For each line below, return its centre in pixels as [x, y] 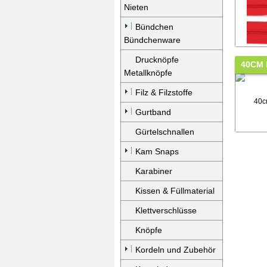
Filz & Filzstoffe [164, 92]
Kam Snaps [157, 151]
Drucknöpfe [157, 60]
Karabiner [154, 171]
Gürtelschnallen [165, 132]
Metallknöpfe [148, 73]
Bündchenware [152, 40]
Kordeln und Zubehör [176, 250]
